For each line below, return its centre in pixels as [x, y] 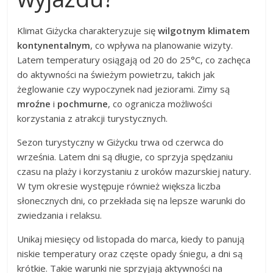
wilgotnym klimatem [204, 31]
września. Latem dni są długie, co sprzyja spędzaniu [125, 157]
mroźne [34, 104]
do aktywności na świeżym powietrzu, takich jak [116, 75]
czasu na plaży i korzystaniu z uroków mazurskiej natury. [134, 172]
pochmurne [83, 104]
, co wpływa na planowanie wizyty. [162, 45]
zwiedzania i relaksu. [60, 215]
